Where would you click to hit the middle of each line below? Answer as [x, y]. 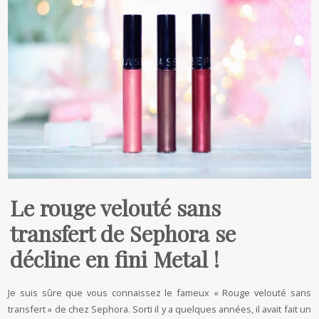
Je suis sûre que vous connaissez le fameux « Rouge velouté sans [159, 292]
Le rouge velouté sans [116, 207]
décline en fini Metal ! [118, 258]
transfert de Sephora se [123, 233]
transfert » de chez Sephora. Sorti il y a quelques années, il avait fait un [159, 309]
